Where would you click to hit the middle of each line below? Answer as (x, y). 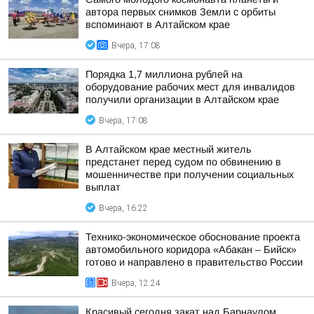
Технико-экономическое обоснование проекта (193, 237)
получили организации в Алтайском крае (182, 100)
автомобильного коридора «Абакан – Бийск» (191, 250)
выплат (103, 187)
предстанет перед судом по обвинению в (183, 162)
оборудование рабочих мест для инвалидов (190, 87)
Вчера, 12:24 (136, 283)
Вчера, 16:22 (123, 208)
